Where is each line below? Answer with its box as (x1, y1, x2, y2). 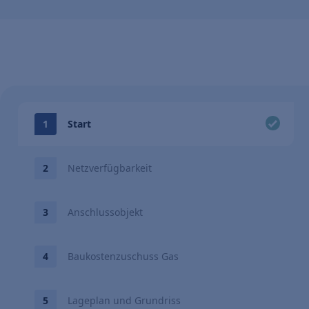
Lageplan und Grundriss (68, 294, 181, 307)
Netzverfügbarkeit (68, 161, 152, 175)
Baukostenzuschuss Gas (68, 250, 179, 263)
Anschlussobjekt (68, 206, 143, 219)
